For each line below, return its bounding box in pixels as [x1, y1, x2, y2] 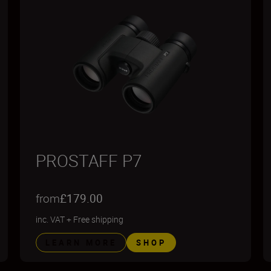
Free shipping [73, 214, 124, 225]
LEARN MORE [45, 237, 117, 248]
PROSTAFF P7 [36, 149, 143, 172]
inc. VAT [36, 214, 65, 225]
